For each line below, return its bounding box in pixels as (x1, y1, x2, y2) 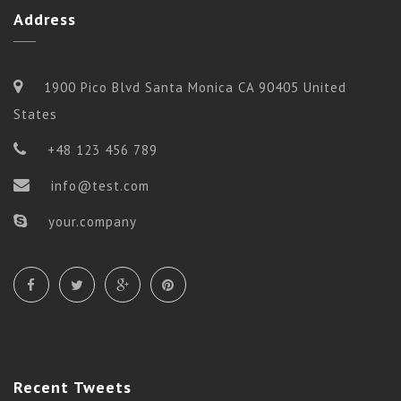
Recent (13, 376, 69, 397)
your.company (44, 212, 137, 230)
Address (13, 8, 76, 30)
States (13, 105, 57, 123)
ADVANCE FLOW (27, 254, 148, 276)
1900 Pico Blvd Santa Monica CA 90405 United (39, 78, 346, 96)
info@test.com (51, 176, 149, 194)
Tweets (69, 376, 132, 397)
